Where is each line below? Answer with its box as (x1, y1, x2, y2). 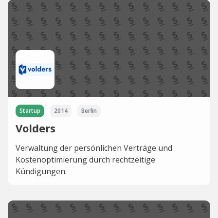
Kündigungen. (16, 166, 67, 177)
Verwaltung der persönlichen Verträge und (16, 143, 172, 153)
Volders (16, 121, 55, 135)
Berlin (81, 107, 97, 115)
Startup (19, 107, 40, 115)
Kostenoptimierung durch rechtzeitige (16, 154, 155, 165)
